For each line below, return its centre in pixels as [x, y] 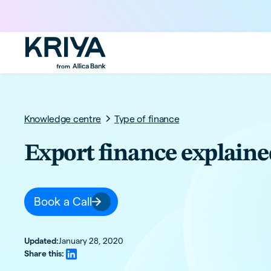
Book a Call [63, 201]
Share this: [44, 254]
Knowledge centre [62, 119]
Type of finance [147, 119]
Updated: [41, 241]
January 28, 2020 [91, 241]
